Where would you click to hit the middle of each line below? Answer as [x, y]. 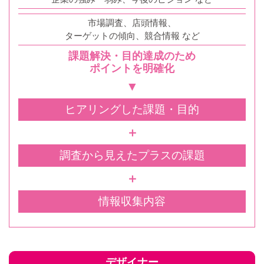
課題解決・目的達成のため [132, 56]
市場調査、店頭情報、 [132, 22]
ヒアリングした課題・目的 [132, 109]
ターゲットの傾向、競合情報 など [132, 35]
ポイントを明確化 [132, 68]
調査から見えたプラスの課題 [132, 155]
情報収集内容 [132, 201]
